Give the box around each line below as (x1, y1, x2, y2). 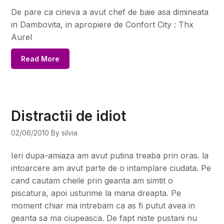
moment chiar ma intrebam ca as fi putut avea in (11, 200, 195, 210)
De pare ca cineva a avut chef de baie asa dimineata (11, 6, 209, 17)
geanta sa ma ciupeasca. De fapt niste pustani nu (11, 212, 197, 223)
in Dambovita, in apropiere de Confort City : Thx (11, 19, 194, 29)
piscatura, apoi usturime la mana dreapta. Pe (11, 187, 181, 198)
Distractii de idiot (11, 107, 126, 124)
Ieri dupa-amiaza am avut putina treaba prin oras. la (11, 150, 209, 160)
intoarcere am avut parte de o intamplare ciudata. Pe (11, 162, 211, 173)
